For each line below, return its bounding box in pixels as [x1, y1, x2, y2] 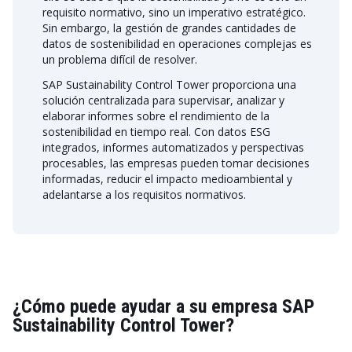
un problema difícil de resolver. [42, 52, 197, 67]
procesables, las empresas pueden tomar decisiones [42, 156, 310, 170]
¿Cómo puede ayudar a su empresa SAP [13, 295, 314, 317]
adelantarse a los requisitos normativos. [42, 187, 246, 202]
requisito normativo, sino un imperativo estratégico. [42, 5, 306, 20]
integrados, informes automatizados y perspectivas [42, 140, 304, 155]
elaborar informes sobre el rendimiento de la [42, 108, 269, 123]
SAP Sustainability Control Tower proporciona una [42, 77, 296, 92]
